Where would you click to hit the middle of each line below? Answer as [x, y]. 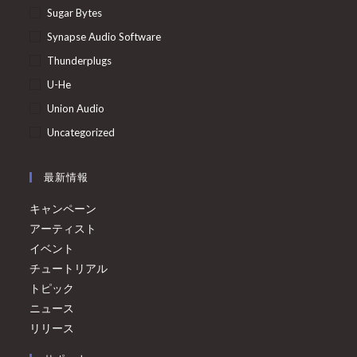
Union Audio [76, 108]
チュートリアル [69, 268]
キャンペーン [63, 208]
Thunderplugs [80, 60]
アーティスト [63, 228]
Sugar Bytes [75, 12]
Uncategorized [81, 132]
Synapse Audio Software [104, 36]
